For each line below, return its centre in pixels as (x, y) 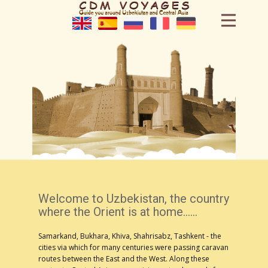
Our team (39, 258)
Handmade (43, 228)
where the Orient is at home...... (118, 212)
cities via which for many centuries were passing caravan (133, 247)
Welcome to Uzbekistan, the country (134, 199)
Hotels (30, 111)
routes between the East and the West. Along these (124, 259)
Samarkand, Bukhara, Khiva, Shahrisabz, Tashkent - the (130, 236)
